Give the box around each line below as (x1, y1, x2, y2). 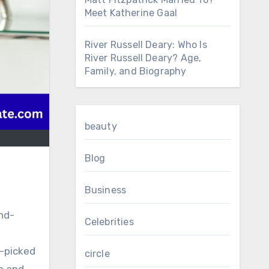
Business (84, 184, 127, 196)
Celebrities (84, 216, 134, 228)
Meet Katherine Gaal (84, 7, 178, 19)
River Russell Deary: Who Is (84, 39, 207, 50)
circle (84, 248, 110, 259)
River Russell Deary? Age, (84, 52, 202, 64)
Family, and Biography (84, 65, 187, 77)
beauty (84, 121, 117, 132)
